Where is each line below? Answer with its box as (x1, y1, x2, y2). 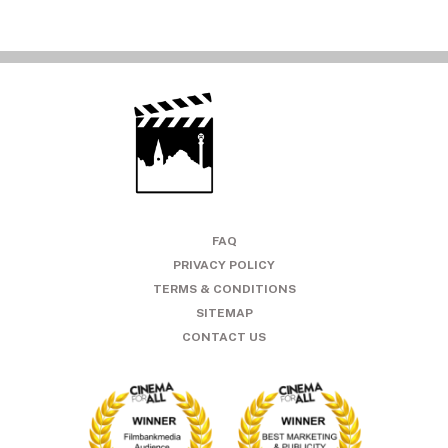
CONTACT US (182, 329, 266, 344)
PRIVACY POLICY (173, 257, 275, 272)
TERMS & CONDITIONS (152, 281, 296, 296)
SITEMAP (195, 305, 253, 320)
